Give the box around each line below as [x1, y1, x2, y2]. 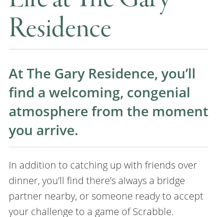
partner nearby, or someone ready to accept [8, 189, 203, 202]
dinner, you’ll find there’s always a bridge [8, 174, 185, 186]
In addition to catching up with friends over [8, 158, 197, 171]
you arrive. [8, 121, 78, 139]
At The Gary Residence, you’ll [8, 64, 196, 82]
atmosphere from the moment [8, 102, 208, 120]
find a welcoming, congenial [8, 83, 190, 101]
